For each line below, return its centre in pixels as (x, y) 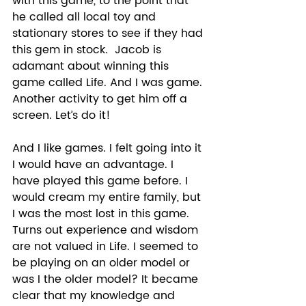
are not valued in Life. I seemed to (107, 246)
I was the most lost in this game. (102, 213)
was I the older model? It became (107, 279)
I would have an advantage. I (95, 164)
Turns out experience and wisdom (107, 230)
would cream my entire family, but (108, 197)
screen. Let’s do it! (63, 115)
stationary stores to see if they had (109, 33)
